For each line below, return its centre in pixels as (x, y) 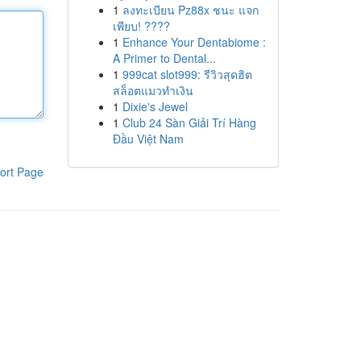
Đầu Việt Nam (148, 139)
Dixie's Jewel (155, 106)
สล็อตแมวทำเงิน (153, 90)
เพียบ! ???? (141, 26)
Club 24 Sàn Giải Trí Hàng (189, 122)
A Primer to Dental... (164, 58)
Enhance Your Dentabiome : (194, 42)
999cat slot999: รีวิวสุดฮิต (187, 74)
